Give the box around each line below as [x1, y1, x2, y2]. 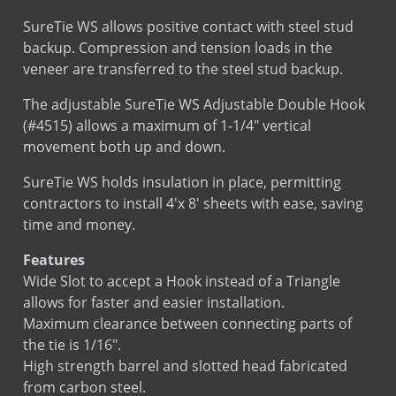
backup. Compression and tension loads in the [23, 37, 332, 57]
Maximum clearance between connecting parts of [23, 313, 352, 333]
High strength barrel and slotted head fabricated [23, 355, 347, 376]
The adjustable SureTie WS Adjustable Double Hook [23, 94, 365, 114]
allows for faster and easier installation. [23, 292, 285, 312]
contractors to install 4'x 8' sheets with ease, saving [23, 193, 363, 213]
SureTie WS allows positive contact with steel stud [23, 16, 354, 36]
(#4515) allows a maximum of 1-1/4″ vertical [23, 115, 311, 135]
